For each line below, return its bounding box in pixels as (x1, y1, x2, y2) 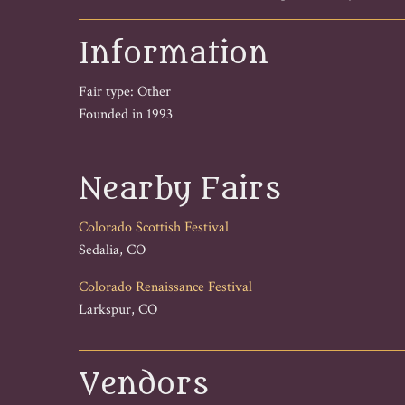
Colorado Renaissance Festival (79, 277, 252, 297)
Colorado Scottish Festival (79, 217, 229, 237)
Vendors (79, 366, 209, 402)
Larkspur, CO (79, 299, 157, 319)
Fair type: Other (79, 81, 171, 101)
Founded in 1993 (79, 104, 173, 124)
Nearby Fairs (79, 171, 281, 207)
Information (79, 35, 268, 71)
